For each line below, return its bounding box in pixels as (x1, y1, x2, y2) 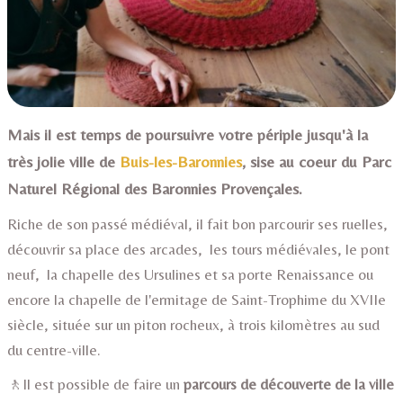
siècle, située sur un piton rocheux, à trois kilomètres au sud (7, 316, 380, 335)
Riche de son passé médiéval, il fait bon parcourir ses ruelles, (7, 215, 388, 234)
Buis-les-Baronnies (120, 152, 242, 172)
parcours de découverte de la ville (180, 375, 394, 394)
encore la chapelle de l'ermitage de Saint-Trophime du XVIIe (7, 291, 386, 309)
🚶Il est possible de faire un (7, 375, 180, 394)
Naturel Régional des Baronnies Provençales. (7, 179, 302, 199)
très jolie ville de (7, 152, 120, 172)
